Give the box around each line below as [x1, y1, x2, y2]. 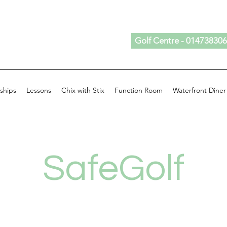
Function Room [115, 86, 163, 95]
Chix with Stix [61, 86, 104, 95]
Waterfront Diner [173, 86, 226, 95]
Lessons [26, 86, 51, 95]
